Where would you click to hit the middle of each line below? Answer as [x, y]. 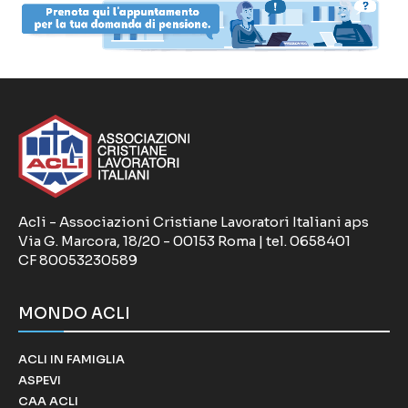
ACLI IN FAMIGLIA [71, 360]
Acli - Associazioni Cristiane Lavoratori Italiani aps [194, 222]
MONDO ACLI [74, 314]
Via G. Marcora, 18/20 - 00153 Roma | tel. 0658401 [184, 241]
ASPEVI [40, 381]
